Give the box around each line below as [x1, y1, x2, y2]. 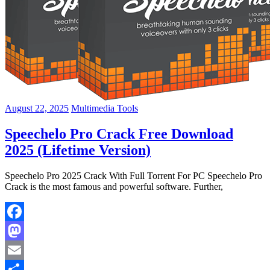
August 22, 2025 [5, 102, 69, 113]
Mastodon [5, 244, 43, 255]
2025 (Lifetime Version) [5, 142, 151, 158]
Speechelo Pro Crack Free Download [5, 125, 233, 142]
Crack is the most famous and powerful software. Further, [5, 181, 223, 192]
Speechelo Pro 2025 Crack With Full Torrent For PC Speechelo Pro [5, 170, 262, 181]
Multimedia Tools [71, 102, 138, 113]
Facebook [5, 225, 42, 236]
